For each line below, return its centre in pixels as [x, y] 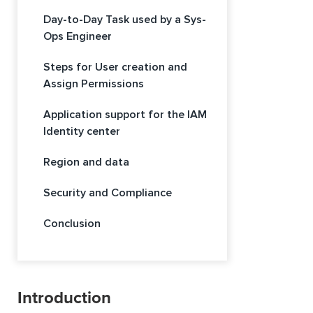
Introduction [64, 298]
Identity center [82, 132]
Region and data [86, 162]
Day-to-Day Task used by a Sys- [125, 20]
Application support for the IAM [125, 115]
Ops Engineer [78, 37]
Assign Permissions [94, 84]
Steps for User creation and [115, 67]
